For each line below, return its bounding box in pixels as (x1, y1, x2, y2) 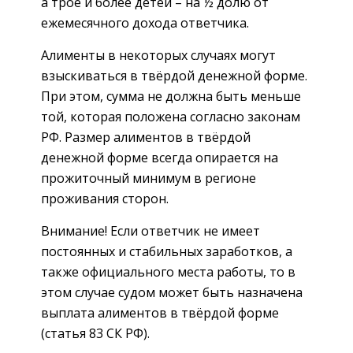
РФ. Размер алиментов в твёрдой (41, 128, 251, 146)
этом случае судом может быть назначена (41, 283, 303, 301)
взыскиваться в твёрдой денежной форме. (41, 66, 307, 84)
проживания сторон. (41, 189, 169, 207)
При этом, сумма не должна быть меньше (41, 87, 301, 105)
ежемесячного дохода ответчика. (41, 13, 249, 32)
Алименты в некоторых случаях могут (41, 46, 276, 64)
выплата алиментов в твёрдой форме (41, 303, 279, 321)
